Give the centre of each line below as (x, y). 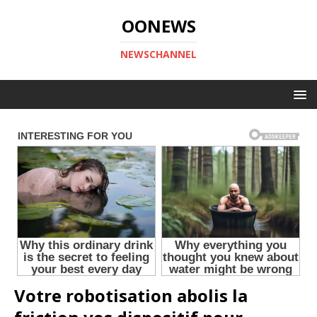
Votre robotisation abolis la (131, 296)
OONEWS (158, 26)
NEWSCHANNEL (158, 54)
